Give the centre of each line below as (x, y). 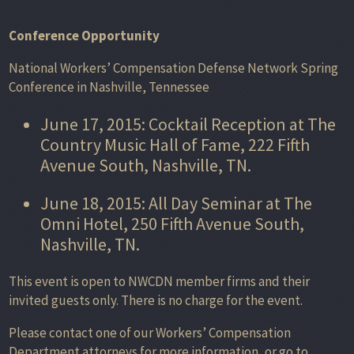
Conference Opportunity (84, 35)
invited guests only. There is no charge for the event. (156, 300)
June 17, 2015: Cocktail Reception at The (188, 124)
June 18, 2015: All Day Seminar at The (176, 203)
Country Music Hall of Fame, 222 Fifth (175, 144)
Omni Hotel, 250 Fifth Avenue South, (172, 223)
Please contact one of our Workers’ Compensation (150, 332)
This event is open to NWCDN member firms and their (159, 281)
